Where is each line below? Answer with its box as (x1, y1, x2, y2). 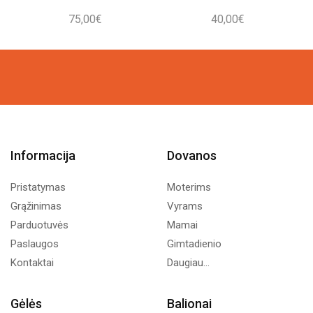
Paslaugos (10, 237, 59, 250)
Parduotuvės (10, 218, 68, 231)
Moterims (167, 180, 211, 194)
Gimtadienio (167, 237, 221, 250)
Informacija (10, 147, 75, 163)
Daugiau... (167, 256, 210, 269)
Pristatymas (10, 180, 66, 194)
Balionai (167, 296, 212, 311)
